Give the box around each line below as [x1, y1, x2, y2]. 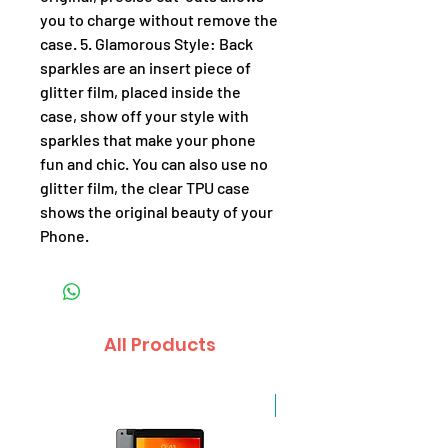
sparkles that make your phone [40, 129, 256, 149]
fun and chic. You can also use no [40, 153, 268, 173]
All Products [104, 331, 216, 357]
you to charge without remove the [40, 9, 278, 29]
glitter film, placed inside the [40, 81, 241, 101]
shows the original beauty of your [40, 201, 273, 221]
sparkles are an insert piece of [40, 57, 251, 77]
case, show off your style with [40, 105, 249, 125]
